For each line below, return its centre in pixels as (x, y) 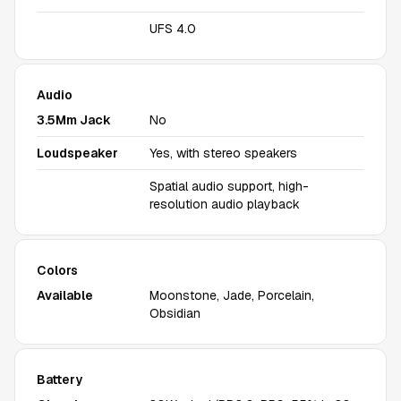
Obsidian (175, 313)
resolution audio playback (225, 204)
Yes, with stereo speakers (223, 153)
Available (65, 295)
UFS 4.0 (173, 29)
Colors (57, 270)
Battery (60, 380)
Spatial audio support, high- (229, 186)
